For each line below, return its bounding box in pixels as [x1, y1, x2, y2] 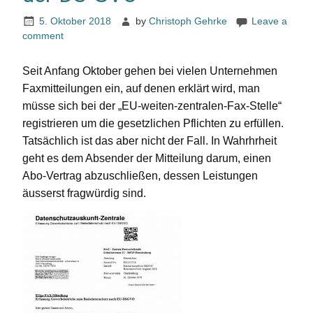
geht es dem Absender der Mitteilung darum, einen [22, 152, 271, 165]
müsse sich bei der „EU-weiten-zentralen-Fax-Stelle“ [22, 100, 282, 112]
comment [22, 30, 64, 42]
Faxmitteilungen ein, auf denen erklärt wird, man [22, 82, 260, 95]
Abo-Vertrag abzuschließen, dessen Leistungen [22, 170, 258, 182]
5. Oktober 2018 [39, 15, 111, 27]
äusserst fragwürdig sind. [22, 187, 146, 200]
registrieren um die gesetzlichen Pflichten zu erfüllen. [22, 117, 284, 130]
